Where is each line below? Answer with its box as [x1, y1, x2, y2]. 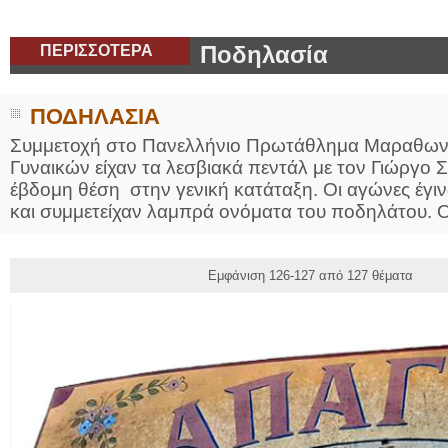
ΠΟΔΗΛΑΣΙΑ [30, 104, 160, 129]
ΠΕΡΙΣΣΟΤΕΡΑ [40, 42, 153, 59]
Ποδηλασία [200, 42, 328, 68]
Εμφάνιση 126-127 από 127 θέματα [207, 268, 413, 283]
